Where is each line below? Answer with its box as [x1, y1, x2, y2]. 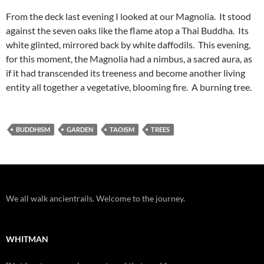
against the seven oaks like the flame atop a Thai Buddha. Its [6, 24, 249, 36]
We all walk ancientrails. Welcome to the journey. [6, 193, 185, 203]
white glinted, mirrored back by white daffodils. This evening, [6, 38, 250, 50]
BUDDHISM [16, 125, 50, 133]
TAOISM [110, 125, 134, 133]
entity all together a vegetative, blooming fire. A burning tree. [6, 81, 252, 93]
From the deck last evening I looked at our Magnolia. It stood [6, 10, 251, 22]
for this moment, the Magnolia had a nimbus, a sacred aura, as [6, 52, 252, 64]
